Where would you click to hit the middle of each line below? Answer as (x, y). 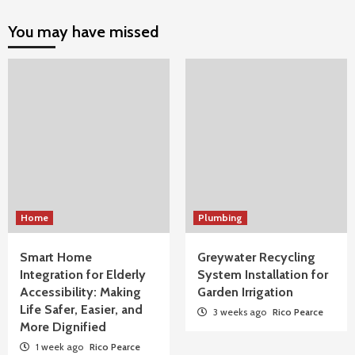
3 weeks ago (240, 312)
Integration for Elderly (83, 275)
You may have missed (83, 32)
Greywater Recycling (256, 257)
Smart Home (56, 257)
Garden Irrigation (245, 292)
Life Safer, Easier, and (81, 309)
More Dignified (63, 327)
